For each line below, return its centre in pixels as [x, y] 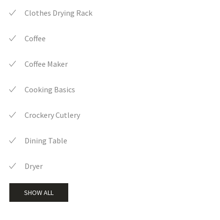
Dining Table [46, 141]
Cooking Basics [50, 90]
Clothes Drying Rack [58, 13]
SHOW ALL [39, 193]
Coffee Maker [46, 64]
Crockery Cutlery [52, 115]
